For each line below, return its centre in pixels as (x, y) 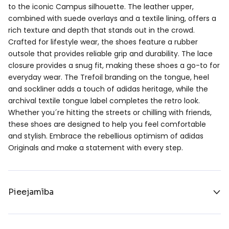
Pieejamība (31, 192)
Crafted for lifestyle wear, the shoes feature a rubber (103, 42)
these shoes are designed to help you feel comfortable (107, 124)
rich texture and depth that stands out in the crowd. (101, 30)
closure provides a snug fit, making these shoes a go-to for (114, 65)
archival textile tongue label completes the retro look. (104, 100)
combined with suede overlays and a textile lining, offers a (112, 18)
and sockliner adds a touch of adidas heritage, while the (108, 89)
